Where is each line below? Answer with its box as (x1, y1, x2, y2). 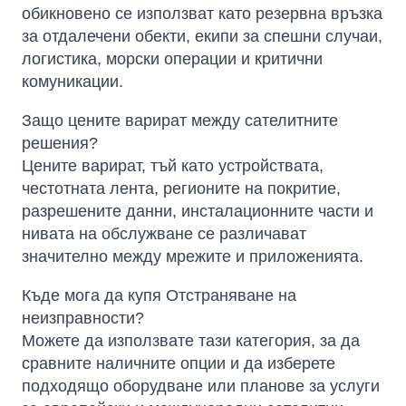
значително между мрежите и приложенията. (22, 247, 363, 266)
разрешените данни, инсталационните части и (22, 202, 373, 221)
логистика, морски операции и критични (22, 50, 323, 69)
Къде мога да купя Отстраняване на (22, 286, 296, 305)
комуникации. (22, 72, 123, 92)
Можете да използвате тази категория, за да (22, 332, 360, 351)
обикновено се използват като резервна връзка (22, 5, 382, 24)
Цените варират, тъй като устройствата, (22, 157, 324, 176)
